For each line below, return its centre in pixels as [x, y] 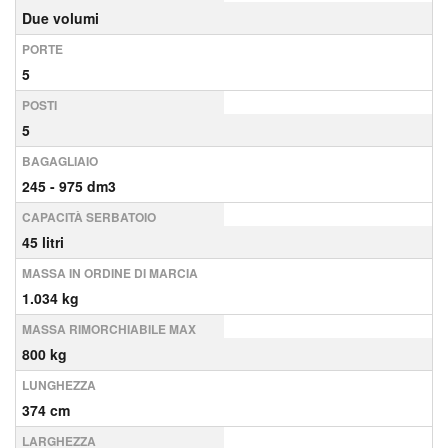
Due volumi [60, 18]
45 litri [43, 242]
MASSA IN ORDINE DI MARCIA [110, 273]
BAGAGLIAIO [60, 161]
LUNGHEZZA [59, 385]
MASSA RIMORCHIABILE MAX [109, 329]
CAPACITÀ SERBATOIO [89, 217]
